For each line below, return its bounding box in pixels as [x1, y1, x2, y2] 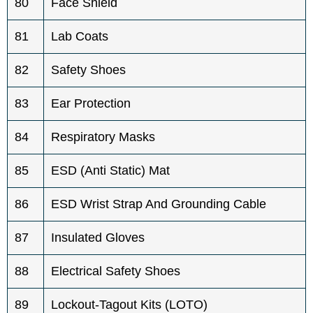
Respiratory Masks [51, 129, 155, 144]
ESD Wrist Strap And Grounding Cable [51, 196, 266, 211]
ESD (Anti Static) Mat [51, 163, 170, 177]
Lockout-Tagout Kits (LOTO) [51, 297, 208, 312]
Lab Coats [51, 29, 108, 43]
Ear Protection [51, 96, 131, 110]
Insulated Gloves [51, 230, 145, 245]
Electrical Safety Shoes [51, 263, 180, 278]
